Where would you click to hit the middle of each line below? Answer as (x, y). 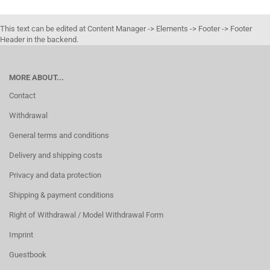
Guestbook (28, 255)
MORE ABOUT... (36, 77)
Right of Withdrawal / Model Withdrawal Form (86, 215)
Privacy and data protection (55, 175)
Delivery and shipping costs (56, 155)
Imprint (21, 235)
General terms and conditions (59, 135)
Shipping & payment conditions (61, 195)
